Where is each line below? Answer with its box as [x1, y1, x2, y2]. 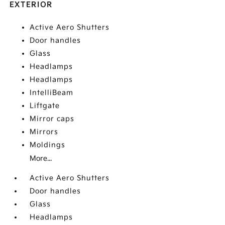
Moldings [30, 141, 66, 150]
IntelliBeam [30, 88, 74, 97]
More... [30, 154, 52, 163]
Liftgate [30, 101, 60, 110]
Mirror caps [30, 115, 75, 124]
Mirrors [30, 128, 59, 137]
